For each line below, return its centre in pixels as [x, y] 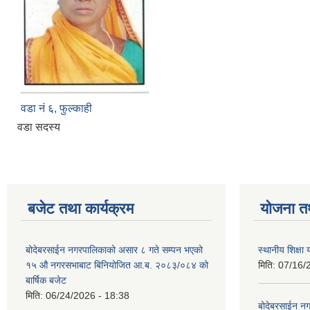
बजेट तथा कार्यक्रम [81, 208]
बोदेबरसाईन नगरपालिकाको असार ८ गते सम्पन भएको [114, 249]
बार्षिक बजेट [46, 280]
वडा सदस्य [39, 127]
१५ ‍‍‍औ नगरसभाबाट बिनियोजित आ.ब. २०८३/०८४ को [117, 265]
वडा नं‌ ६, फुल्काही [56, 108]
